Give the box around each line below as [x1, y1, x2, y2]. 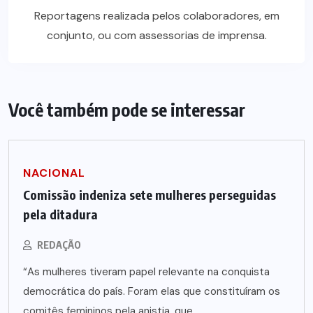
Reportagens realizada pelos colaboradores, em [34, 8, 279, 24]
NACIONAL [23, 166, 85, 181]
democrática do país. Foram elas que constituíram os [23, 284, 280, 299]
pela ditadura [23, 206, 98, 223]
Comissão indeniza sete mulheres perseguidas [23, 187, 276, 203]
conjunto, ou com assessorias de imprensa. [46, 28, 267, 43]
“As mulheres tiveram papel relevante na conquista [23, 265, 270, 279]
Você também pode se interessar [8, 99, 245, 122]
